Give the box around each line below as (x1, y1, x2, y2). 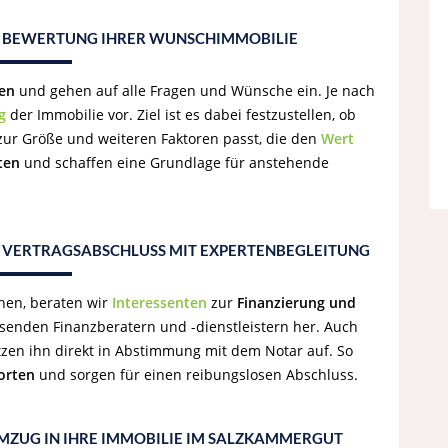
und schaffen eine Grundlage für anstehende (20, 153, 329, 172)
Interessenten (112, 293, 207, 312)
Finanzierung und (237, 293, 356, 312)
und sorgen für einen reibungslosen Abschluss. (35, 365, 358, 384)
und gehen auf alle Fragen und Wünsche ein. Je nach (15, 81, 375, 100)
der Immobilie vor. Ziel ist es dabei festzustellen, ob (6, 105, 356, 124)
